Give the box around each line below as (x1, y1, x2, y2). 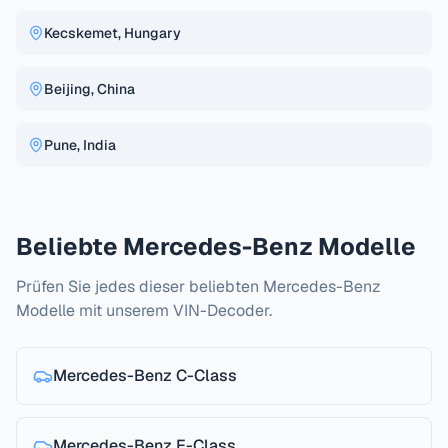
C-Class (176, 365, 237, 386)
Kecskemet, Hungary (44, 24, 181, 42)
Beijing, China (44, 80, 135, 98)
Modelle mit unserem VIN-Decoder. (16, 300, 272, 321)
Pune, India (44, 136, 116, 154)
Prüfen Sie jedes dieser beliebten (16, 276, 263, 297)
